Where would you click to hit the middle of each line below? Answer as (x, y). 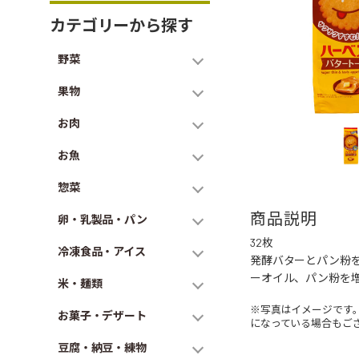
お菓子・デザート (102, 315)
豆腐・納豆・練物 (102, 347)
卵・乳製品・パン (103, 219)
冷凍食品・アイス (102, 251)
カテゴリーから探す (121, 25)
